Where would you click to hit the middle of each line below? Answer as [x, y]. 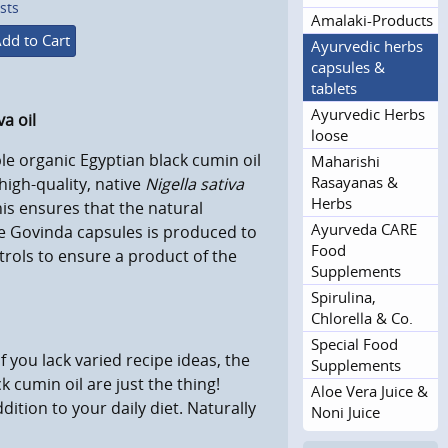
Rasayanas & [354, 181]
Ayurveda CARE [364, 228]
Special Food [354, 343]
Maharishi [345, 160]
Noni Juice [345, 411]
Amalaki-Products [372, 19]
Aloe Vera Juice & [369, 390]
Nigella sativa [194, 184]
